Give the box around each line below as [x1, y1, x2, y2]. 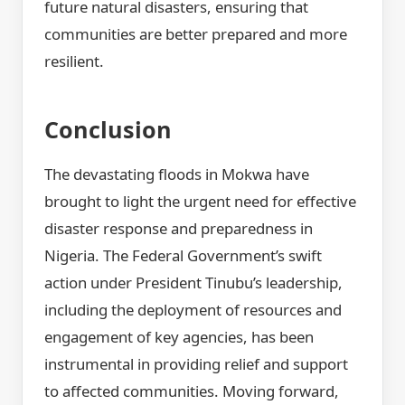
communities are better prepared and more [44, 23, 347, 44]
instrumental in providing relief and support [44, 353, 348, 375]
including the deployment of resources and [44, 299, 342, 321]
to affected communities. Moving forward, [44, 381, 339, 402]
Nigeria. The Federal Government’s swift [44, 245, 322, 267]
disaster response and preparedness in [44, 218, 313, 240]
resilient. [44, 50, 104, 71]
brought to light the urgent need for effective [44, 191, 356, 212]
